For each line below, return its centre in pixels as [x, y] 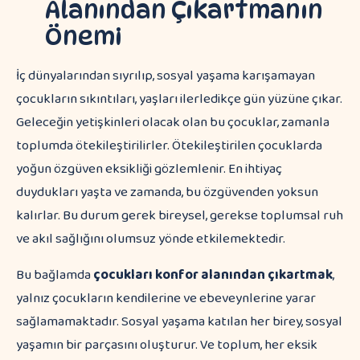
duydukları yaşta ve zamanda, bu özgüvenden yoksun [167, 192]
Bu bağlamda [53, 275]
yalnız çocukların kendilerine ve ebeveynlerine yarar [166, 299]
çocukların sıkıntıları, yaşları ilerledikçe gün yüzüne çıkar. [179, 99]
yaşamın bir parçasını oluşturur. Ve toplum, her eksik [167, 345]
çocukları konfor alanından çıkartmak [212, 275]
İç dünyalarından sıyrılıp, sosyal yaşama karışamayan [166, 76]
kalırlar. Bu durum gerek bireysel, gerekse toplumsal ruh [180, 216]
